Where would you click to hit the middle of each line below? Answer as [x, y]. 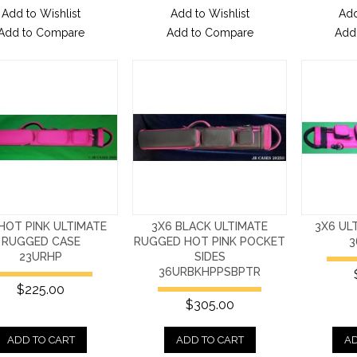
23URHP [41, 256]
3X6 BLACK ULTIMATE [210, 226]
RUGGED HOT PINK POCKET [210, 241]
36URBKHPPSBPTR [210, 271]
